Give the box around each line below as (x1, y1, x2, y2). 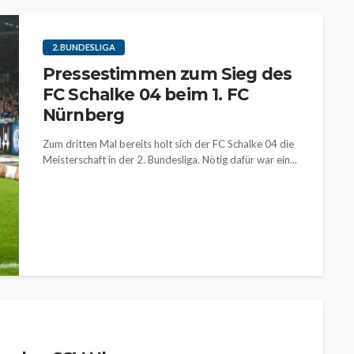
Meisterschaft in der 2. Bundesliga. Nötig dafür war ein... (43, 153, 297, 166)
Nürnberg (43, 105, 125, 125)
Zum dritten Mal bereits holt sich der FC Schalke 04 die (43, 137, 294, 150)
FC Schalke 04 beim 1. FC (43, 85, 248, 104)
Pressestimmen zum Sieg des (43, 64, 292, 84)
